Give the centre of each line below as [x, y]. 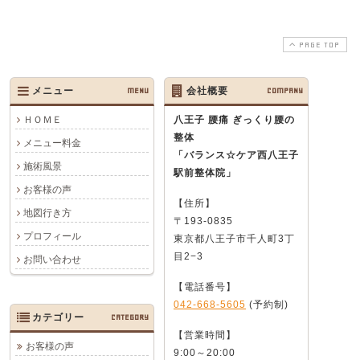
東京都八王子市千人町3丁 [234, 238]
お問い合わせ [52, 259]
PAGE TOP [319, 44]
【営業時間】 [205, 335]
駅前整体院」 [205, 172]
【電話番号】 [205, 286]
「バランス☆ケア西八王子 [236, 155]
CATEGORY [130, 317]
